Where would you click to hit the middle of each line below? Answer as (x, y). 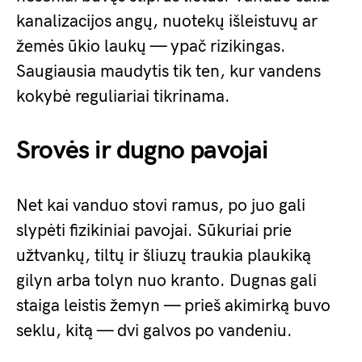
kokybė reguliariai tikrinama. (123, 97)
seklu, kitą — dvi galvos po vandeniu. (154, 331)
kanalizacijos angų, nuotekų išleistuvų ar (167, 21)
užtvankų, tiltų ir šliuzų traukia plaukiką (164, 256)
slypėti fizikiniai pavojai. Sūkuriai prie (154, 231)
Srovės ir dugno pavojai (142, 151)
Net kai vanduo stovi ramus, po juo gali (161, 206)
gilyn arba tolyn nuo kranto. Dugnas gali (166, 281)
